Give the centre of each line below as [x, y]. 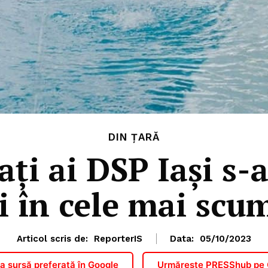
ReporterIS [118, 238]
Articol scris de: [52, 238]
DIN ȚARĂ [134, 137]
